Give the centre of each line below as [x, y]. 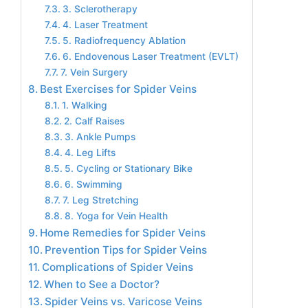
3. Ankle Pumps [100, 137]
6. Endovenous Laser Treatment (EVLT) [150, 56]
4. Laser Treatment [105, 25]
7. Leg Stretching [100, 200]
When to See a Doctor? [102, 284]
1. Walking [84, 105]
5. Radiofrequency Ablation [124, 41]
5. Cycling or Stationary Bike [128, 168]
